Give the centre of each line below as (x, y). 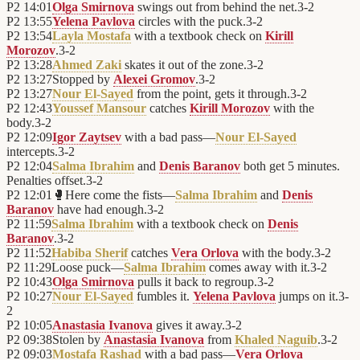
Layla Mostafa (92, 36)
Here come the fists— (120, 195)
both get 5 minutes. (290, 166)
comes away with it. (258, 268)
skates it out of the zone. (184, 65)
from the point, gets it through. (212, 94)
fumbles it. (163, 297)
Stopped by (83, 80)
